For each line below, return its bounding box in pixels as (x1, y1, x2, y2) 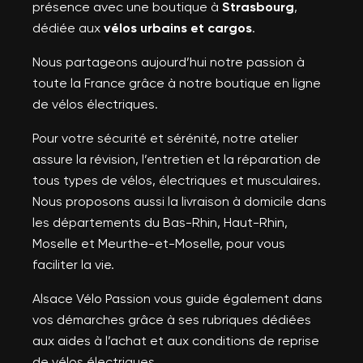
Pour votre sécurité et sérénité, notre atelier (32, 130, 298, 147)
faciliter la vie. (32, 257, 114, 273)
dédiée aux (32, 20, 104, 36)
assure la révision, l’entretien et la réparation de (32, 152, 321, 168)
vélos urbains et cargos (104, 20, 252, 36)
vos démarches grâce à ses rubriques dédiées (32, 312, 311, 328)
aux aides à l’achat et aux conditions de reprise (32, 333, 319, 349)
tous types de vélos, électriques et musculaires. (32, 173, 321, 189)
